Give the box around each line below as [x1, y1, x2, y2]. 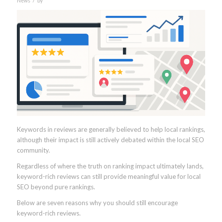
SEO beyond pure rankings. [16, 182, 95, 191]
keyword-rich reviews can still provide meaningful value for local [16, 172, 201, 180]
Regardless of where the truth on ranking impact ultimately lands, [16, 162, 204, 170]
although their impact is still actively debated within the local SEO [16, 135, 204, 144]
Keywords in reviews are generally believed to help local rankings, [16, 125, 205, 133]
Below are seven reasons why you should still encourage [16, 199, 178, 207]
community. [16, 146, 50, 154]
